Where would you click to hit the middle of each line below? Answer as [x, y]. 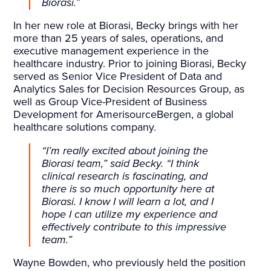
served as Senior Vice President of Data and [118, 77]
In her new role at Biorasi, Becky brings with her [126, 26]
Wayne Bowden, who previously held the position [130, 263]
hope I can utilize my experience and [130, 214]
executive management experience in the [111, 51]
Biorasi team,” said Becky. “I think [121, 163]
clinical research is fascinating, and [125, 176]
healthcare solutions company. [85, 127]
